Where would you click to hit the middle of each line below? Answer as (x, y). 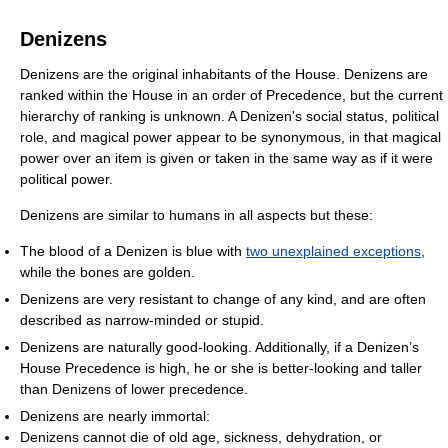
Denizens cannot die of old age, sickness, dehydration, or (201, 437)
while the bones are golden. (107, 272)
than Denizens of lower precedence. (134, 389)
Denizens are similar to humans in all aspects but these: (196, 215)
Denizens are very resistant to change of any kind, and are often (223, 299)
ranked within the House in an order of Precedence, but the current (231, 95)
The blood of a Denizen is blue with (133, 251)
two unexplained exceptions (333, 251)
